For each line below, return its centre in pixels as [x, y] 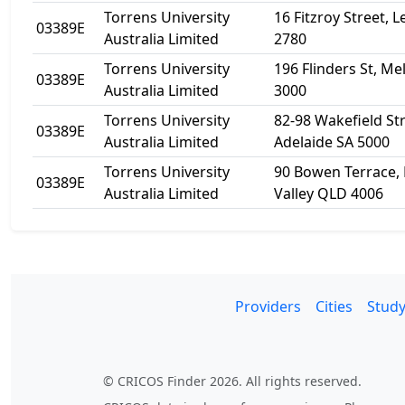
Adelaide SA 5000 [332, 142]
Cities [334, 306]
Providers [268, 306]
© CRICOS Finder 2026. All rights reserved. [232, 381]
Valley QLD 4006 [329, 193]
